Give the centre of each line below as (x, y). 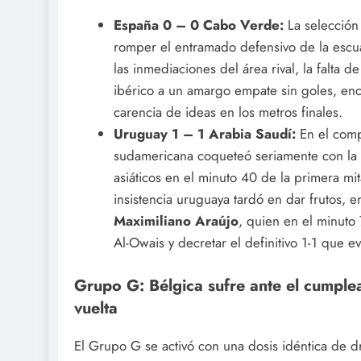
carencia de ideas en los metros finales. (228, 112)
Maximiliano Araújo (176, 220)
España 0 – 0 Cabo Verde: (198, 25)
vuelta (96, 308)
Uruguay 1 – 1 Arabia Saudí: (204, 133)
